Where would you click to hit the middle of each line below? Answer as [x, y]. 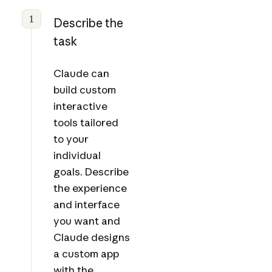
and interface [86, 205]
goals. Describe [91, 172]
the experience [90, 188]
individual [77, 155]
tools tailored [86, 123]
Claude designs [91, 237]
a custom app [86, 254]
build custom [84, 90]
